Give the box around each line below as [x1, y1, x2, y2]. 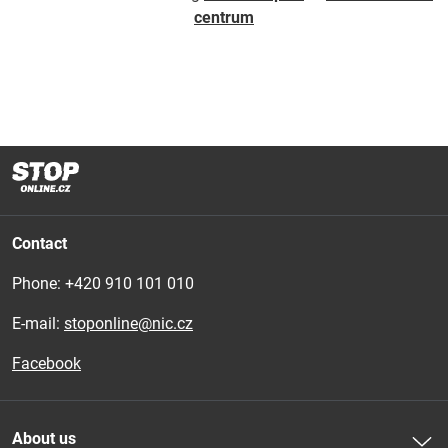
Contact [12, 234, 67, 253]
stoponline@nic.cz [64, 314, 193, 333]
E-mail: [12, 314, 64, 333]
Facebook [12, 354, 81, 373]
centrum [194, 8, 254, 27]
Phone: [12, 274, 65, 293]
